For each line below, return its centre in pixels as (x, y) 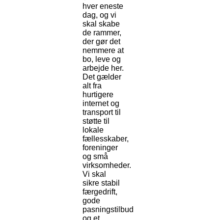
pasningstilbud (108, 210)
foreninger (100, 148)
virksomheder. (107, 165)
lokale (93, 130)
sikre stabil (101, 183)
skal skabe (101, 24)
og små (95, 157)
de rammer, (102, 33)
